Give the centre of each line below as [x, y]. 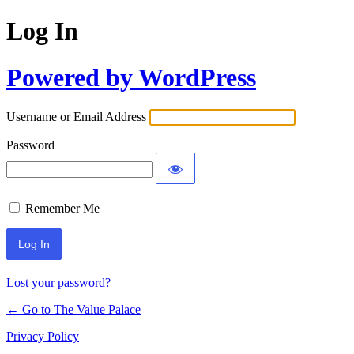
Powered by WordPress [131, 77]
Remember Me [62, 209]
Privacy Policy [43, 337]
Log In [42, 31]
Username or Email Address [76, 117]
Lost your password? [58, 283]
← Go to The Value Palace [73, 310]
